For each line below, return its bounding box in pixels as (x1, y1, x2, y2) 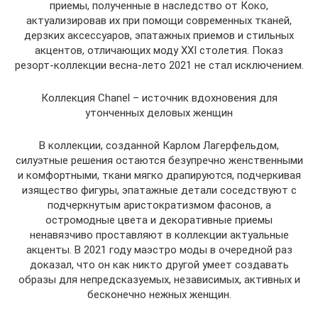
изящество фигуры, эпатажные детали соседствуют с (21, 184, 297, 197)
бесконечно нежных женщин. (87, 288, 231, 301)
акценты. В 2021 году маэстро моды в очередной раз (26, 243, 292, 256)
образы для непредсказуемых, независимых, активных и (18, 273, 300, 286)
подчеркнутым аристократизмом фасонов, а (47, 199, 271, 212)
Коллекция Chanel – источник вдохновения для (40, 92, 278, 104)
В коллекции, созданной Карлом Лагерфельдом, (39, 139, 279, 152)
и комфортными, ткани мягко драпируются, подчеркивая (17, 169, 301, 182)
